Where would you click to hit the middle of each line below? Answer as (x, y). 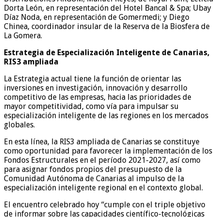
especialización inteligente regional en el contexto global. (103, 187)
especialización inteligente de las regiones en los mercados (106, 115)
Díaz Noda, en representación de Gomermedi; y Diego (97, 17)
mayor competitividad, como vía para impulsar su (91, 106)
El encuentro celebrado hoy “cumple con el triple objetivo (105, 204)
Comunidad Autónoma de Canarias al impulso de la (94, 178)
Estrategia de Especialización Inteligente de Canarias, (107, 52)
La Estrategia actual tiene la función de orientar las (93, 78)
